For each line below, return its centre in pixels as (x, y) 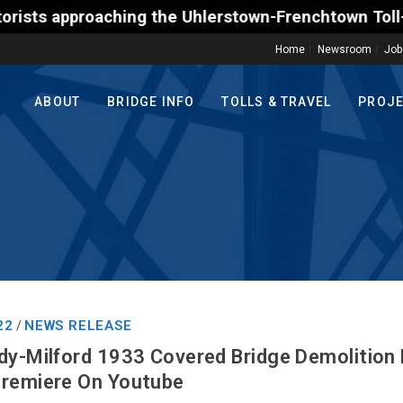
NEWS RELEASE (78, 326)
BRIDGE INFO (151, 102)
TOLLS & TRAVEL (277, 102)
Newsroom (345, 49)
